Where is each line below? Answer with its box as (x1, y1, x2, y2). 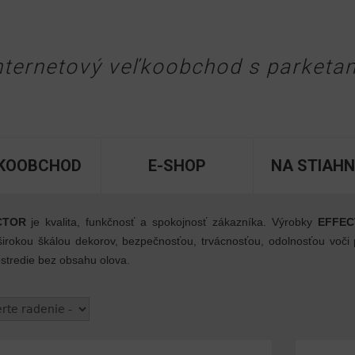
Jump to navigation (124, 3, 231, 18)
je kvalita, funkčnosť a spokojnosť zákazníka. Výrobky (25, 216, 318, 228)
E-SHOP (148, 156, 206, 175)
